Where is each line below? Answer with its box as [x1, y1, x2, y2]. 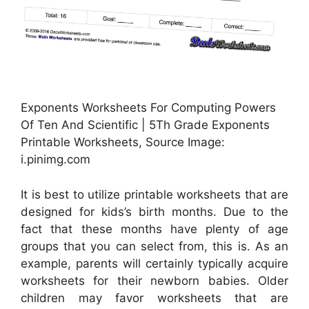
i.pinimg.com [21, 152, 90, 167]
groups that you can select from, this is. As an [21, 239, 288, 253]
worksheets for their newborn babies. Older [21, 273, 288, 288]
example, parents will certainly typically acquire [21, 256, 288, 270]
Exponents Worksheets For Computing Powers [21, 101, 276, 115]
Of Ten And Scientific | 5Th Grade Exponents [21, 118, 270, 132]
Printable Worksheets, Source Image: [21, 135, 225, 150]
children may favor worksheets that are [21, 290, 288, 305]
